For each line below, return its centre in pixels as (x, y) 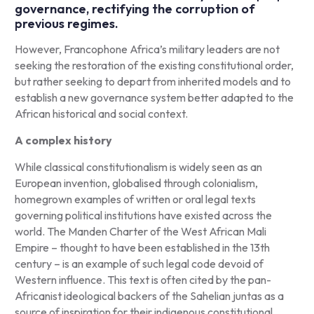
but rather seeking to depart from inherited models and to (152, 81)
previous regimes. (68, 23)
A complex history (63, 140)
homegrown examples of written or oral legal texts (135, 199)
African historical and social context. (102, 113)
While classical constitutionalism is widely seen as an (138, 166)
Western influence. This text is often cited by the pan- (143, 279)
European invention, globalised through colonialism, (136, 183)
